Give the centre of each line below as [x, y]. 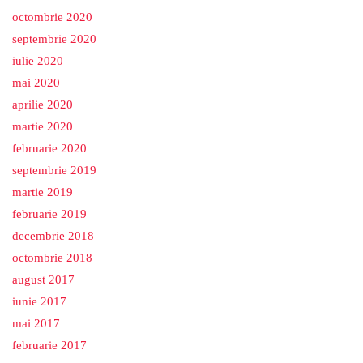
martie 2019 [43, 192]
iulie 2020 [38, 61]
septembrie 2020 [54, 39]
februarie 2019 [49, 214]
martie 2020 [43, 127]
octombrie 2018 [52, 258]
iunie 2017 [39, 302]
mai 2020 [36, 83]
